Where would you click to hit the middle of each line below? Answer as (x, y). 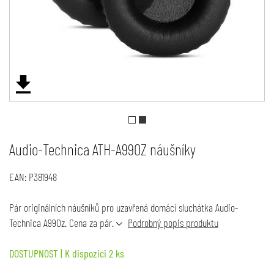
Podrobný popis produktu (173, 222)
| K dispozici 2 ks (91, 253)
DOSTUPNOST (33, 253)
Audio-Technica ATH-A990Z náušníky (102, 149)
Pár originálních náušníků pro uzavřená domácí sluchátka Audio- (123, 207)
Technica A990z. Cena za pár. (62, 222)
